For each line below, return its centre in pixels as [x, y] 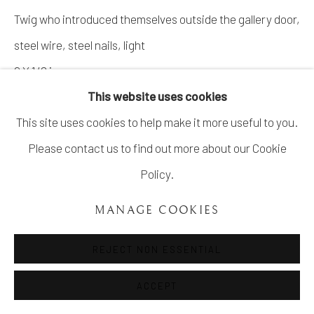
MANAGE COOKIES [157, 211]
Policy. [157, 174]
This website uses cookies [157, 96]
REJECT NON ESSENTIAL [157, 250]
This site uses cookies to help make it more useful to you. [157, 122]
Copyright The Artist [64, 110]
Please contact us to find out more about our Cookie [157, 148]
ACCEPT [157, 286]
